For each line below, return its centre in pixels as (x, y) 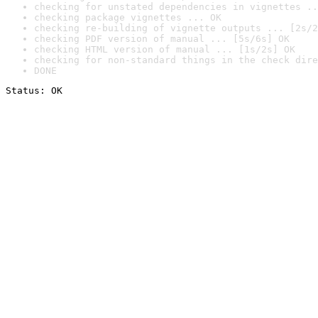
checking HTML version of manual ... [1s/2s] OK (165, 49)
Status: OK (34, 91)
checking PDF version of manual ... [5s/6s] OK (162, 39)
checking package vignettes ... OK (128, 17)
